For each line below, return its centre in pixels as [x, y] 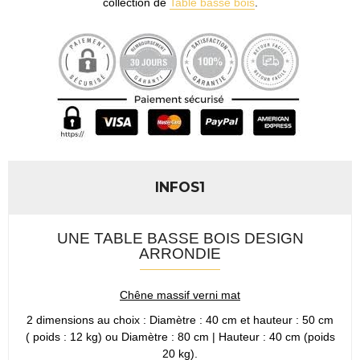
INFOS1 [180, 186]
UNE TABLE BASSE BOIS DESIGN [180, 237]
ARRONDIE [180, 253]
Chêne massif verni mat [180, 295]
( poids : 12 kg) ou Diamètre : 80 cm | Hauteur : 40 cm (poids [180, 337]
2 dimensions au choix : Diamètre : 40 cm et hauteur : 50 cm [180, 320]
